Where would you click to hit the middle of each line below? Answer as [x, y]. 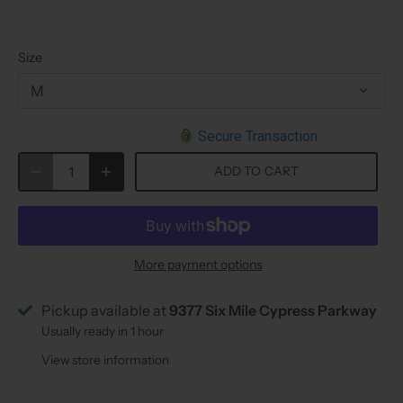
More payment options [198, 264]
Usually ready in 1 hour [103, 331]
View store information [105, 359]
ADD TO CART [256, 171]
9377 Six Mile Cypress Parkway [273, 310]
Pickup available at [105, 310]
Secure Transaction [258, 136]
